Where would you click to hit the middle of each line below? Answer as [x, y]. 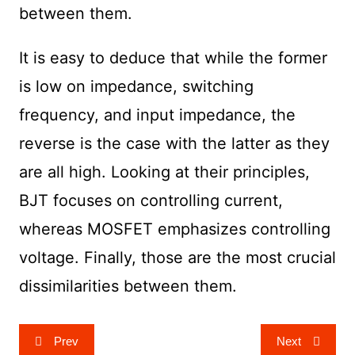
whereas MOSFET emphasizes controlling [174, 229]
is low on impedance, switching [136, 87]
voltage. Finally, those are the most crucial [177, 258]
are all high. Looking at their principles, [164, 172]
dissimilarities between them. [128, 286]
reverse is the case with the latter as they [174, 144]
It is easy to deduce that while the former [173, 58]
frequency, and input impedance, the [157, 115]
